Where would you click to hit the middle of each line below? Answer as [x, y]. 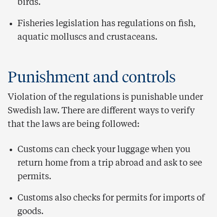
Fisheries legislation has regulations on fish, [107, 24]
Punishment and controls [92, 77]
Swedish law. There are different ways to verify [101, 111]
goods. [31, 212]
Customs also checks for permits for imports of [111, 198]
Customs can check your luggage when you [104, 150]
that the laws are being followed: [74, 124]
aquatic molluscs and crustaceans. [87, 37]
